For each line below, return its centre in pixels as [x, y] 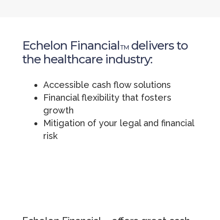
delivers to [158, 46]
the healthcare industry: [87, 59]
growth [58, 110]
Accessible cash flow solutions [107, 85]
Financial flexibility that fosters [107, 98]
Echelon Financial [71, 46]
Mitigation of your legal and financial [118, 123]
